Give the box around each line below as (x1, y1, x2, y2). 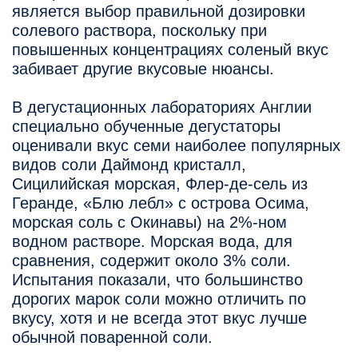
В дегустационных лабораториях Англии (12, 98, 312, 117)
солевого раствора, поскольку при (12, 22, 267, 40)
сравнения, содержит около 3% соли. (12, 252, 291, 270)
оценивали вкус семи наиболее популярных (12, 137, 340, 155)
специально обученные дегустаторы (12, 117, 280, 136)
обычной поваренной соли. (12, 328, 213, 347)
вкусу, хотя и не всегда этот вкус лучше (12, 309, 307, 328)
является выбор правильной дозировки (12, 2, 305, 21)
